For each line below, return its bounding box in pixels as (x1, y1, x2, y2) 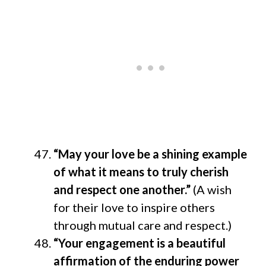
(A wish (193, 182, 232, 197)
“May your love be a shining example (53, 146, 247, 161)
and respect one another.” (53, 182, 193, 197)
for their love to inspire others (53, 199, 215, 214)
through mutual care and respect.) (53, 217, 232, 232)
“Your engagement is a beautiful (53, 235, 226, 250)
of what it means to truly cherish (53, 164, 229, 179)
